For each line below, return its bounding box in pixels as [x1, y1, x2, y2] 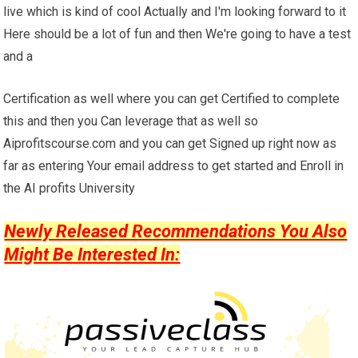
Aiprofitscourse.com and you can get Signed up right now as [3, 135, 337, 151]
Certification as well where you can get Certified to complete [3, 90, 340, 106]
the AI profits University [3, 180, 136, 196]
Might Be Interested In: [4, 244, 181, 265]
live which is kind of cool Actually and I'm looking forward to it [3, 3, 347, 19]
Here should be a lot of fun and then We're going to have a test [3, 26, 352, 42]
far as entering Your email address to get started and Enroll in [3, 157, 344, 173]
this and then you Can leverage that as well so [3, 113, 259, 129]
